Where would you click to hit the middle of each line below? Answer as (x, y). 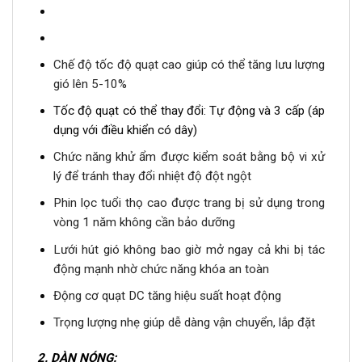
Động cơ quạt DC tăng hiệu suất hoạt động (167, 295)
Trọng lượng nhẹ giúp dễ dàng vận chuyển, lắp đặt (184, 322)
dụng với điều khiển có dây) (125, 130)
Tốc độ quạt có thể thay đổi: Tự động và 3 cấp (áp (189, 111)
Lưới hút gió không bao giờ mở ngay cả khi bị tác (189, 249)
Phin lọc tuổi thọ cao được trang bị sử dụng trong (189, 203)
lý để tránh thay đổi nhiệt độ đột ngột (152, 177)
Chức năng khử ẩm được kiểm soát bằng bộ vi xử (189, 157)
